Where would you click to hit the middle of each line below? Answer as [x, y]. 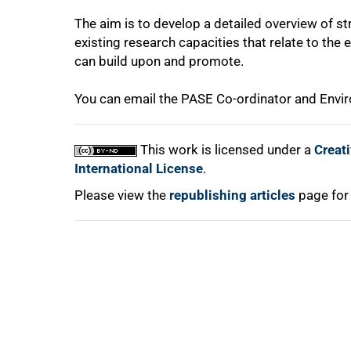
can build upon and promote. [159, 61]
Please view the [122, 195]
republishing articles [232, 195]
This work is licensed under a [226, 150]
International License [139, 168]
